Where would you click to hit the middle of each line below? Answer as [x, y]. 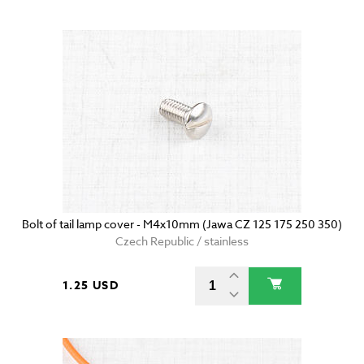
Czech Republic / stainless [182, 241]
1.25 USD [91, 286]
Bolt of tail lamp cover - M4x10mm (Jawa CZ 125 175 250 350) [182, 224]
